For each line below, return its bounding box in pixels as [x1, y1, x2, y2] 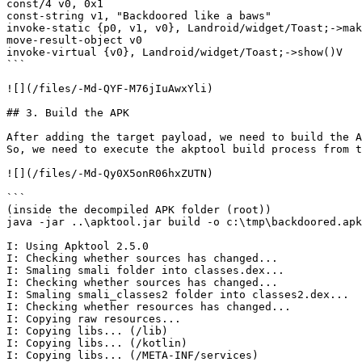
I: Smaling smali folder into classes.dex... [6, 264, 284, 276]
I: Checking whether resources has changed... [6, 301, 291, 313]
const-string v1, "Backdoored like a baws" [6, 10, 271, 22]
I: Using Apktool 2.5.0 [6, 240, 149, 252]
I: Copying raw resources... [6, 313, 181, 325]
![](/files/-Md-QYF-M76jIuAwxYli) [6, 82, 213, 95]
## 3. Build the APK [6, 107, 129, 119]
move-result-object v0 [6, 34, 142, 46]
